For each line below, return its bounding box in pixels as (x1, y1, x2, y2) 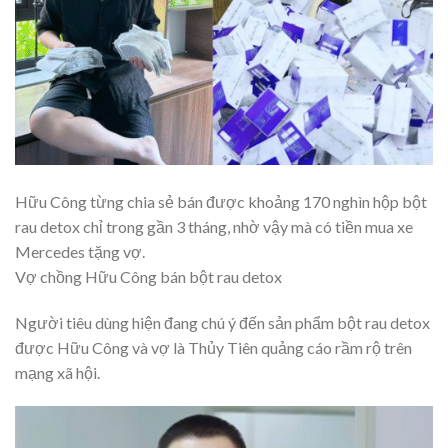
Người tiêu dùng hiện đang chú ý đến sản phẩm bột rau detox (15, 312, 430, 332)
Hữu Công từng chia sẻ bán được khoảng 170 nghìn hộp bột (15, 192, 427, 212)
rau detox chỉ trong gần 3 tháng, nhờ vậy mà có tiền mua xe (15, 217, 413, 237)
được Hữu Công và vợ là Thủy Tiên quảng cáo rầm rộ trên (15, 337, 412, 357)
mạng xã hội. (15, 362, 100, 382)
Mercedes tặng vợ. (15, 242, 145, 262)
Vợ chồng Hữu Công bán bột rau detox (15, 267, 282, 287)
